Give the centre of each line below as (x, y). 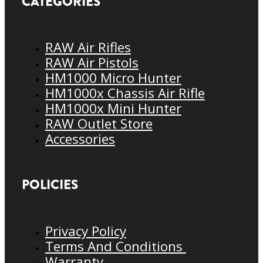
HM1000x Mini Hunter (113, 109)
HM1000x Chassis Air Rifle (125, 93)
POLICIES (50, 185)
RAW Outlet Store (99, 124)
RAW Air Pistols (92, 63)
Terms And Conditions (115, 246)
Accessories (80, 139)
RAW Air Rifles (88, 48)
